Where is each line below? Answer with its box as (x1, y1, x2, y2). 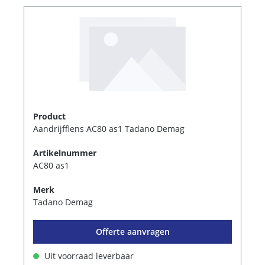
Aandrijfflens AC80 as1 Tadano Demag (33, 122, 185, 134)
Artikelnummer (33, 147, 96, 159)
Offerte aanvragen (95, 225, 170, 237)
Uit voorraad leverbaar (42, 250, 134, 261)
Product (33, 110, 66, 122)
